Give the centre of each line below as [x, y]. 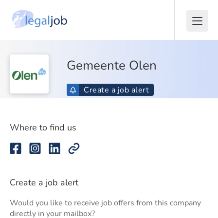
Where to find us [43, 127]
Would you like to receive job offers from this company [105, 203]
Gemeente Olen [112, 65]
